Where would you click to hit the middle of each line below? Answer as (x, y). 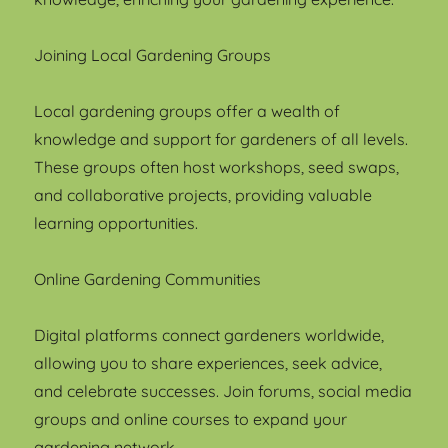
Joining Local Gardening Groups (153, 54)
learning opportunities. (116, 222)
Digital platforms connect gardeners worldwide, (209, 334)
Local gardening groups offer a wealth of (187, 110)
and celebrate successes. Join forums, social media (223, 390)
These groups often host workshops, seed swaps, (217, 166)
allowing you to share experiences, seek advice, (208, 362)
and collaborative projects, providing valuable (203, 194)
